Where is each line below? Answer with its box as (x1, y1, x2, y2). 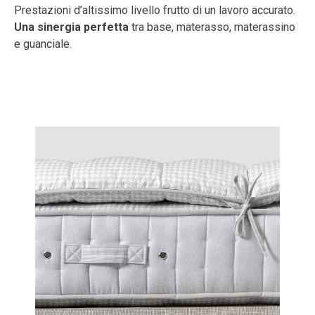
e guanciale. (14, 37, 72, 51)
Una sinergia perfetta (14, 20, 129, 34)
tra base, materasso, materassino (129, 20, 295, 34)
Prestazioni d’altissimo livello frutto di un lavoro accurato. (14, 3, 295, 17)
